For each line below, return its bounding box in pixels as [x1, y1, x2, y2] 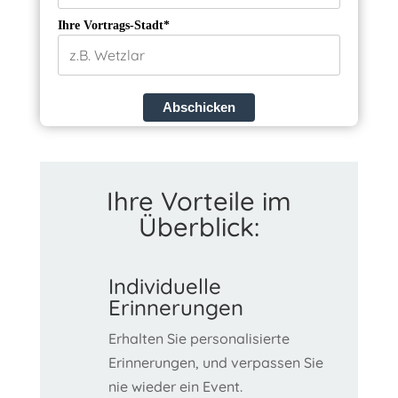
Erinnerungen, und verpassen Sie [107, 354, 323, 371]
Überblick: [138, 211, 259, 243]
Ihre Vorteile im [106, 185, 291, 217]
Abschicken [162, 99, 235, 115]
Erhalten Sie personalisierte [107, 330, 290, 347]
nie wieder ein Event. [107, 378, 243, 395]
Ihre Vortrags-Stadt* [57, 19, 170, 32]
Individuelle [107, 273, 221, 299]
